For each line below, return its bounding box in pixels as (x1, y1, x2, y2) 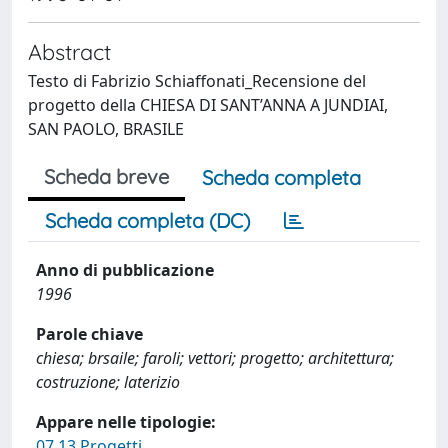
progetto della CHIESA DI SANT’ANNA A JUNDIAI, (28, 94, 388, 116)
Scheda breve (44, 164, 169, 189)
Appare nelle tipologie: (36, 411, 216, 433)
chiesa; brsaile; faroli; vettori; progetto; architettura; (36, 347, 394, 369)
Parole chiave (36, 323, 143, 345)
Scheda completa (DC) (45, 208, 250, 233)
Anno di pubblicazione (36, 259, 214, 281)
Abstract (28, 38, 111, 65)
